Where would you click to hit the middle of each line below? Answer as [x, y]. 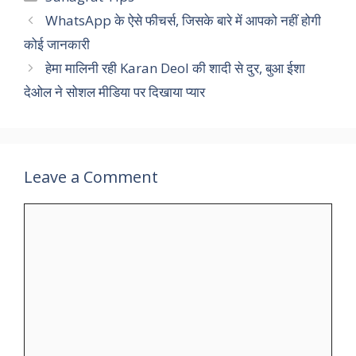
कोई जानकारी [57, 44]
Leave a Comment [91, 176]
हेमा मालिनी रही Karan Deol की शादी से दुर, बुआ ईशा [176, 68]
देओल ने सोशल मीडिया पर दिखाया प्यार [114, 91]
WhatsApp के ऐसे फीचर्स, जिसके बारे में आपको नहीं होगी [184, 20]
